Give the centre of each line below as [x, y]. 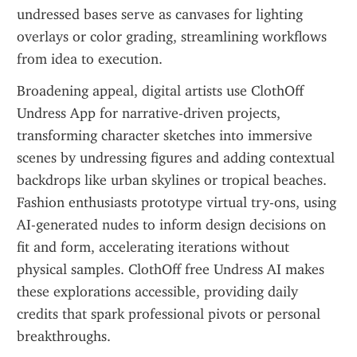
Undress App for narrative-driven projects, [149, 113]
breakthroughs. [64, 336]
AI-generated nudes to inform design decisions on [171, 225]
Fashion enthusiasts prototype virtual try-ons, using [177, 202]
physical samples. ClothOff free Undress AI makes [171, 269]
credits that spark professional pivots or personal [169, 314]
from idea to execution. [90, 59]
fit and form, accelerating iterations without [153, 247]
